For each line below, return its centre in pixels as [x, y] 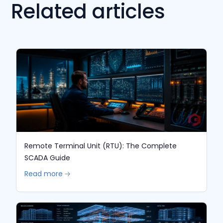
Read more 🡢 [48, 174]
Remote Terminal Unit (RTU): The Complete [101, 146]
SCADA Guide [48, 158]
